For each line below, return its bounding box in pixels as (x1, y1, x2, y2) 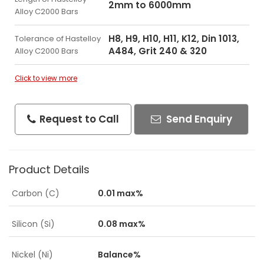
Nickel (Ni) (12, 249, 53, 260)
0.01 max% (98, 187, 143, 199)
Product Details (9, 162, 90, 177)
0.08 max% (98, 218, 146, 230)
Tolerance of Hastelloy (15, 33, 101, 44)
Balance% (98, 249, 141, 260)
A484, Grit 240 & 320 (108, 45, 207, 57)
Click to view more (15, 74, 77, 83)
